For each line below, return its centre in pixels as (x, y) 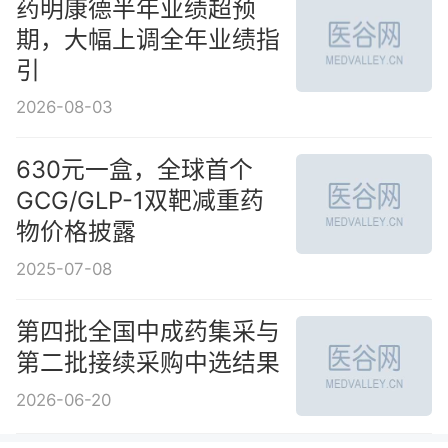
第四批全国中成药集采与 (148, 332)
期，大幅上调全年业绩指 (148, 39)
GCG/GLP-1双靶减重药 (140, 201)
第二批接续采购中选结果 (148, 363)
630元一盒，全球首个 (134, 170)
